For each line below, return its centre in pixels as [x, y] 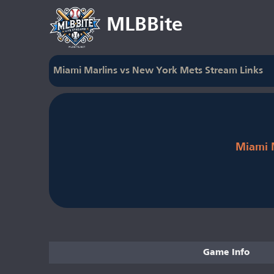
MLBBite [144, 25]
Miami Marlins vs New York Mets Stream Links [158, 71]
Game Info [226, 252]
